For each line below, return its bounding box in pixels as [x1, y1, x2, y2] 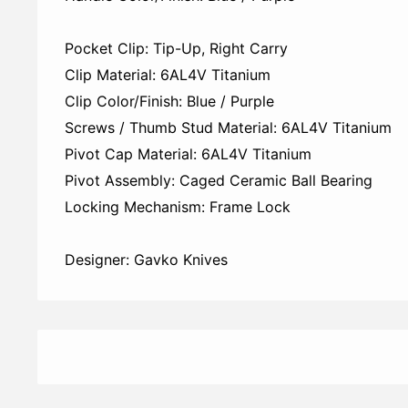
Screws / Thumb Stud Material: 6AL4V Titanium [65, 118, 392, 138]
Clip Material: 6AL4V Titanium [65, 66, 270, 85]
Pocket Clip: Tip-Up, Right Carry [65, 39, 288, 58]
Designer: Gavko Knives [65, 250, 228, 270]
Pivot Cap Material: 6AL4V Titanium [65, 145, 311, 164]
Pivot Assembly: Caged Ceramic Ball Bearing [65, 171, 372, 190]
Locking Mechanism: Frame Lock [65, 198, 291, 217]
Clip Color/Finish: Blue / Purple [65, 92, 274, 111]
